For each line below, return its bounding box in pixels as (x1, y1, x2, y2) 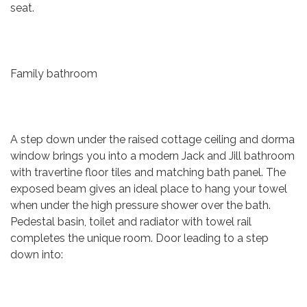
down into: (10, 248, 63, 261)
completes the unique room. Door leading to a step (10, 232, 269, 245)
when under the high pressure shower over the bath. (10, 199, 271, 212)
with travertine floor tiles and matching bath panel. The (10, 166, 286, 179)
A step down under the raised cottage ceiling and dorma (10, 133, 295, 146)
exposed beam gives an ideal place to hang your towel (10, 182, 287, 195)
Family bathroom (10, 67, 97, 80)
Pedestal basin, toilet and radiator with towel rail (10, 215, 251, 228)
